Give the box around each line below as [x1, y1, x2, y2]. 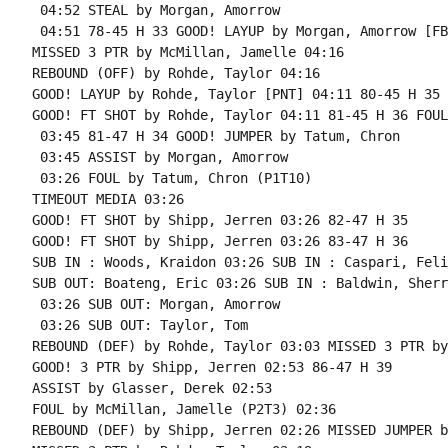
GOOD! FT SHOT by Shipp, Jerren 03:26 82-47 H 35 [31, 212, 408, 228]
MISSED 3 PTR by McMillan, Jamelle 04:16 [31, 44, 344, 60]
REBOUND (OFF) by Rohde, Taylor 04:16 [31, 65, 320, 81]
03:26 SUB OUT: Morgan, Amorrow [31, 296, 280, 312]
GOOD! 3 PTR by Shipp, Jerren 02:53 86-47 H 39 [31, 359, 392, 375]
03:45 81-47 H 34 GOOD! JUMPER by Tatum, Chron [31, 128, 400, 144]
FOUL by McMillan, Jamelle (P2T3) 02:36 [31, 401, 336, 417]
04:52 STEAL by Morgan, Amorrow [31, 2, 280, 18]
